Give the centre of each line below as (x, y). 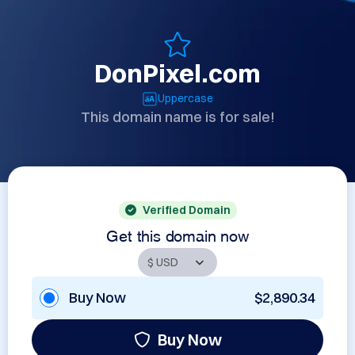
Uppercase (185, 98)
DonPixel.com (177, 73)
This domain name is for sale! (177, 117)
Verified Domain (186, 210)
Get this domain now (177, 234)
